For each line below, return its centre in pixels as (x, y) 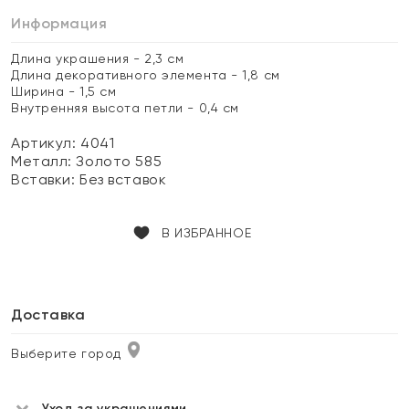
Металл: (44, 161)
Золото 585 (119, 161)
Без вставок (123, 179)
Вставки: (46, 179)
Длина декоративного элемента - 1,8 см (146, 75)
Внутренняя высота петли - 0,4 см (125, 108)
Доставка (48, 315)
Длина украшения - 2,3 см (98, 58)
